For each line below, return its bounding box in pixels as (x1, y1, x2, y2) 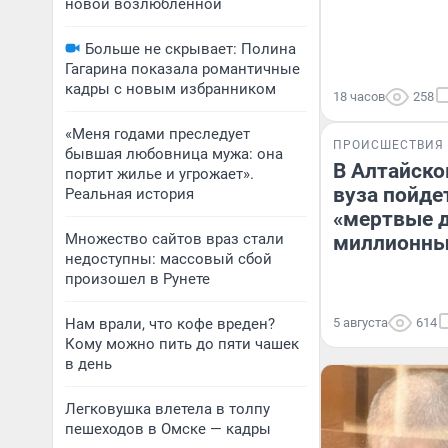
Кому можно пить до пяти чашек (65, 335, 299, 353)
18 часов (333, 89, 385, 104)
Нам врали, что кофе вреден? (65, 315, 275, 333)
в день (65, 355, 112, 373)
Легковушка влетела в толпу (65, 400, 270, 418)
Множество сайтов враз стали (65, 230, 284, 248)
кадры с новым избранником (65, 80, 276, 98)
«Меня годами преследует (65, 125, 250, 143)
